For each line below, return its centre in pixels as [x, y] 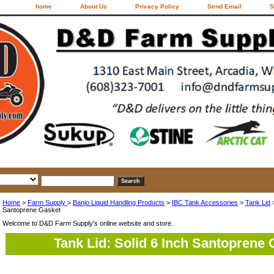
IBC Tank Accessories [205, 202]
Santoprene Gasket [31, 209]
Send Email [224, 6]
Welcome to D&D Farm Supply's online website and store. [88, 223]
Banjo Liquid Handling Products [119, 202]
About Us [94, 6]
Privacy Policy [157, 6]
